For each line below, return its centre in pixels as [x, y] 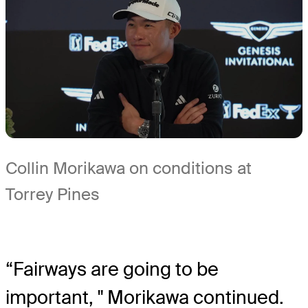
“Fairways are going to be [112, 269]
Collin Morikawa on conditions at [129, 168]
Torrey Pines [53, 195]
